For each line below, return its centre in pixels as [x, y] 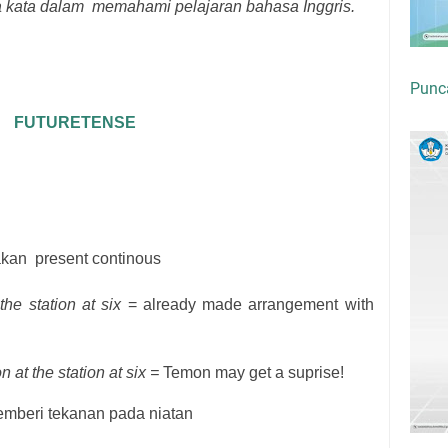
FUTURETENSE [74, 122]
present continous [98, 258]
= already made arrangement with [250, 304]
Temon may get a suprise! [253, 372]
